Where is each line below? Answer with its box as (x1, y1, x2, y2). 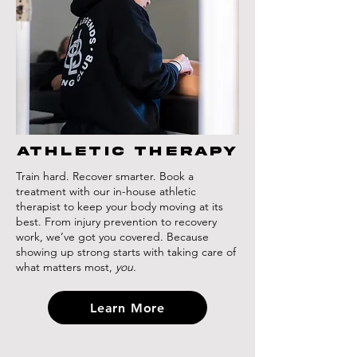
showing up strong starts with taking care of (16, 245, 236, 259)
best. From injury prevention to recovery (16, 214, 217, 229)
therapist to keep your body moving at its (16, 199, 223, 214)
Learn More (90, 300, 165, 316)
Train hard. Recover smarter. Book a (16, 169, 194, 183)
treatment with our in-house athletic (16, 184, 196, 198)
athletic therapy (17, 145, 238, 158)
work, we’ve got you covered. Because (16, 229, 209, 244)
